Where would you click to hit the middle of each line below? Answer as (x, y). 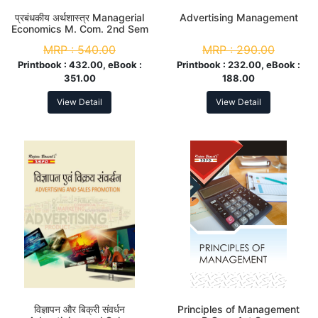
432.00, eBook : (105, 64)
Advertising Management (238, 17)
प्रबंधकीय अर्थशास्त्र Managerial (79, 17)
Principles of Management (238, 309)
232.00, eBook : (264, 64)
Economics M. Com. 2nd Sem (79, 28)
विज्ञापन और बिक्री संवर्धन (79, 309)
